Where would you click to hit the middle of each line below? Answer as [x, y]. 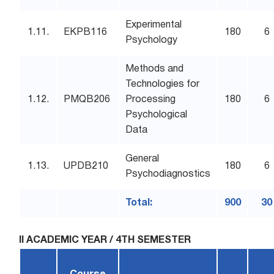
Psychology [152, 40]
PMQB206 [87, 100]
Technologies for [163, 84]
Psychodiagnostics [168, 174]
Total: [139, 203]
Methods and [155, 69]
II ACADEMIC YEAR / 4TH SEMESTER [105, 240]
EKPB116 [86, 32]
